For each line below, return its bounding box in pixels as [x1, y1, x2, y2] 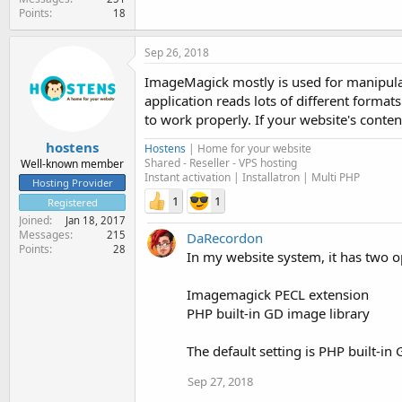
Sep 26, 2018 [144, 44, 209, 60]
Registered [47, 196, 98, 209]
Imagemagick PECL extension [187, 284, 369, 303]
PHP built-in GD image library [187, 303, 370, 322]
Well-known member [21, 156, 124, 171]
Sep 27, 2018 [188, 372, 253, 389]
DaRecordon [187, 228, 263, 247]
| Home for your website [186, 140, 311, 156]
